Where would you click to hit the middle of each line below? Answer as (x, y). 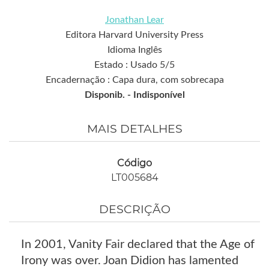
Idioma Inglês (134, 50)
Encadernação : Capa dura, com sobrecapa (134, 80)
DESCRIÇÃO (134, 209)
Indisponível (159, 95)
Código (134, 163)
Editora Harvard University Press (134, 35)
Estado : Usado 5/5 (134, 65)
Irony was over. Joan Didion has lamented (130, 260)
